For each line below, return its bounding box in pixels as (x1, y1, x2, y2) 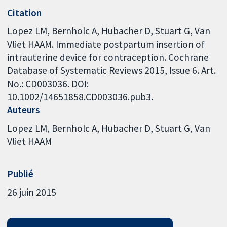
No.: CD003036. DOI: (7, 77, 89, 90)
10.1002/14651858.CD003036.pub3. (7, 90, 154, 103)
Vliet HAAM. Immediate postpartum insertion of (7, 37, 205, 50)
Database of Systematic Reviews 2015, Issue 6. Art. (7, 64, 216, 77)
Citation (7, 7, 42, 19)
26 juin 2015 (7, 185, 57, 198)
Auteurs (7, 103, 41, 116)
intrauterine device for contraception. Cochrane (7, 51, 209, 63)
